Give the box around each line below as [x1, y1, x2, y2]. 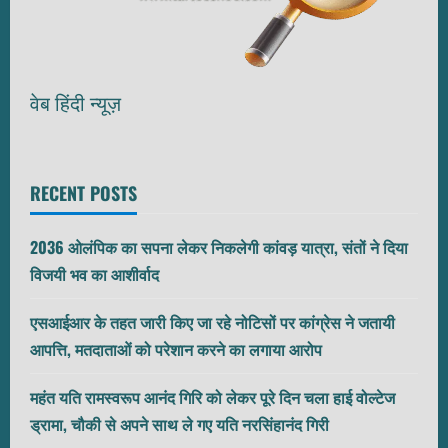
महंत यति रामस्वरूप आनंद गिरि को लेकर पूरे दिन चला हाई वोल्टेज [30, 385, 395, 410]
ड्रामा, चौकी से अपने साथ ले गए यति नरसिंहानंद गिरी [30, 412, 329, 437]
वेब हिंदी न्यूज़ [30, 90, 121, 118]
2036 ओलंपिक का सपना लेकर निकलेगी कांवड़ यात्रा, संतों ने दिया [30, 235, 408, 260]
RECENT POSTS [30, 180, 137, 207]
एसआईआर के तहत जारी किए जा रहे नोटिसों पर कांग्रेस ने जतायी [30, 310, 395, 335]
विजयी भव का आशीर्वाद [30, 262, 159, 287]
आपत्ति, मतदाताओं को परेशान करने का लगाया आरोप [30, 337, 322, 362]
